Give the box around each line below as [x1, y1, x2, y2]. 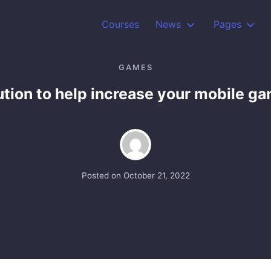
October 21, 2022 [123, 170, 190, 180]
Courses [102, 18, 140, 30]
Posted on [81, 170, 123, 180]
